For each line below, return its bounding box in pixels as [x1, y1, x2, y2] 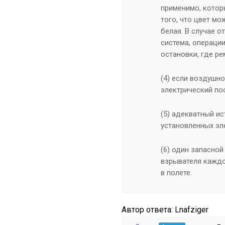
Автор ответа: [122, 205, 175, 214]
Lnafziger [175, 205, 208, 214]
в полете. [161, 168, 192, 177]
